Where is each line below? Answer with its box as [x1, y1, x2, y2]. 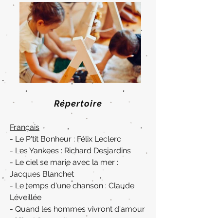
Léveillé [10, 193, 37, 202]
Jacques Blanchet [10, 169, 74, 179]
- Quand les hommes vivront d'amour [10, 204, 145, 214]
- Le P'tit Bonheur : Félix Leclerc [10, 134, 121, 144]
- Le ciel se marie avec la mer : [10, 158, 118, 167]
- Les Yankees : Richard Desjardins [10, 146, 131, 155]
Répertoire [54, 98, 102, 109]
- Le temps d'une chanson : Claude [10, 181, 134, 190]
